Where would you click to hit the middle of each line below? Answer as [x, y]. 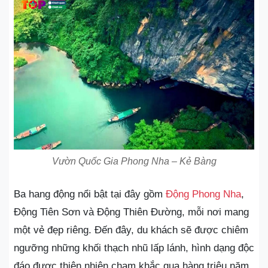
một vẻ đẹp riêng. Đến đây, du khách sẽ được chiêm [131, 230]
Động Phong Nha [203, 194]
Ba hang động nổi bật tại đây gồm [90, 194]
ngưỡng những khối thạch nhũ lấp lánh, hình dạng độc [134, 248]
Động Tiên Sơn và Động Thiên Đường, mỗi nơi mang [131, 212]
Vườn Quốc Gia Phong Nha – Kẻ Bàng [134, 161]
